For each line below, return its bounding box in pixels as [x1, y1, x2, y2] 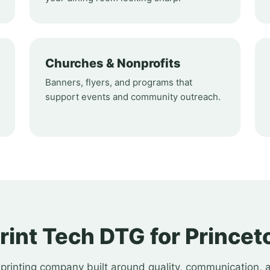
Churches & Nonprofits [45, 56, 181, 71]
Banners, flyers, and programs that [45, 77, 192, 88]
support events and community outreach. [45, 91, 221, 102]
